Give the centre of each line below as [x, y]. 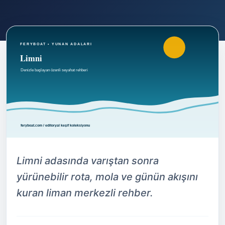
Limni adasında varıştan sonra [88, 160]
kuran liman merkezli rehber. [85, 193]
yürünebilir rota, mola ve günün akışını [107, 177]
